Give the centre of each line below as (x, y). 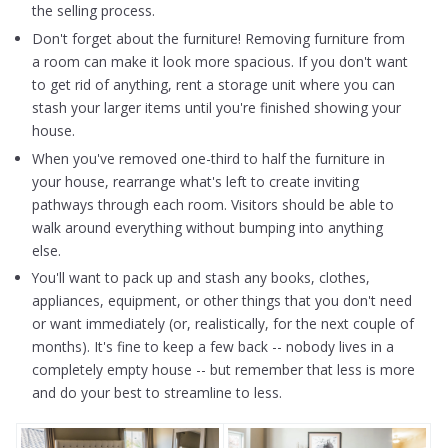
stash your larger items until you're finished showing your (217, 107)
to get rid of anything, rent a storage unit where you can (214, 84)
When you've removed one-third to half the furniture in (209, 158)
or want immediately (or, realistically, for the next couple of (223, 324)
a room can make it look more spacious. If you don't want (220, 61)
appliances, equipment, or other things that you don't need (222, 301)
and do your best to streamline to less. (157, 393)
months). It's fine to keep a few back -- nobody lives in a (213, 347)
